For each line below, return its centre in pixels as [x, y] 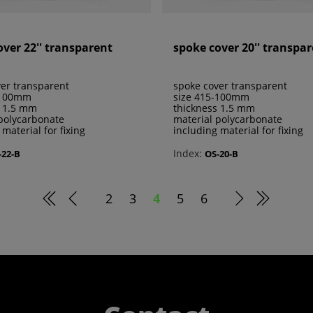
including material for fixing [238, 131]
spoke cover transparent [230, 86]
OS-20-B [221, 153]
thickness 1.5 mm [214, 108]
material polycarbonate [228, 119]
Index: [188, 154]
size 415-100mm [211, 97]
